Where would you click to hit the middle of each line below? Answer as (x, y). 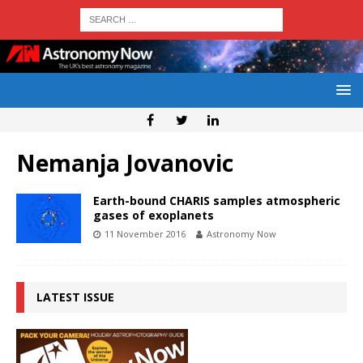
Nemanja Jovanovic (125, 163)
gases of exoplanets (154, 216)
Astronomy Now (241, 234)
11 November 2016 (145, 234)
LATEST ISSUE (75, 297)
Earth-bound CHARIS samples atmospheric (217, 201)
